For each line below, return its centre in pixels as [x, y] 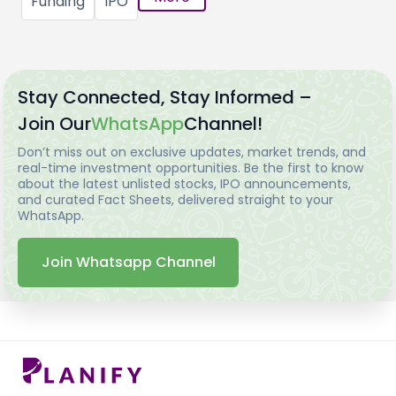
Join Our [55, 123]
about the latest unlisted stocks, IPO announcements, [185, 183]
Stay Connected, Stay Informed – [165, 97]
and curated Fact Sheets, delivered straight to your [176, 199]
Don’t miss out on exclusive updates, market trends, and [192, 152]
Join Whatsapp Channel [129, 262]
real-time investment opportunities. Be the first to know [191, 168]
